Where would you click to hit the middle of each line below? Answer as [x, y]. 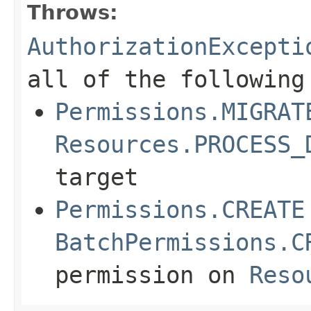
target [96, 177]
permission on [152, 275]
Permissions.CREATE [180, 209]
